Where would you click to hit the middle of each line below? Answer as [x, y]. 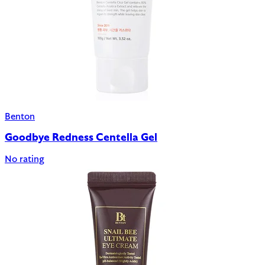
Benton [20, 117]
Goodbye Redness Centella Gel [81, 138]
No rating [25, 159]
